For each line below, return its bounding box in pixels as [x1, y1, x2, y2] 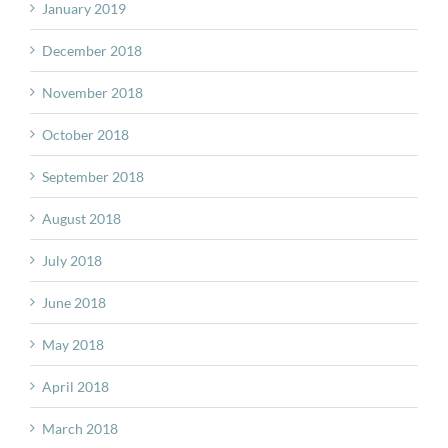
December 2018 [42, 41, 142, 59]
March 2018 [42, 419, 118, 437]
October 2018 [42, 125, 129, 143]
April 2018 [42, 377, 109, 395]
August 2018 [42, 209, 121, 227]
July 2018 [42, 251, 102, 269]
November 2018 [42, 83, 143, 101]
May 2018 [42, 335, 104, 353]
